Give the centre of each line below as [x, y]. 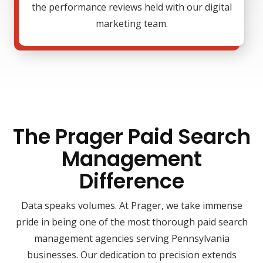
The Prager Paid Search [131, 137]
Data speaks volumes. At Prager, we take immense [131, 206]
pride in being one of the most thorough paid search [131, 222]
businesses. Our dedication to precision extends [131, 255]
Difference [131, 181]
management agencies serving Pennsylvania [131, 239]
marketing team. [131, 24]
